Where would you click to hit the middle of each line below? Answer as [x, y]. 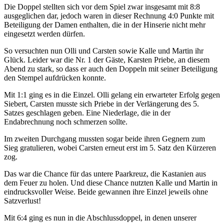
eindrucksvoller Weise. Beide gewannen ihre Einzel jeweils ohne [106, 191]
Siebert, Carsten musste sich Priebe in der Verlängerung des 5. [101, 103]
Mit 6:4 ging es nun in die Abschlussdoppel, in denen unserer [100, 217]
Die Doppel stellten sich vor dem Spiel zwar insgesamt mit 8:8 [102, 6]
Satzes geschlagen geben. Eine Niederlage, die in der [87, 112]
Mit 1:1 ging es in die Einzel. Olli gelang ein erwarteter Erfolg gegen [112, 94]
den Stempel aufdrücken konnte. [55, 77]
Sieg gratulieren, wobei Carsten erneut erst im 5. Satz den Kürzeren [110, 147]
